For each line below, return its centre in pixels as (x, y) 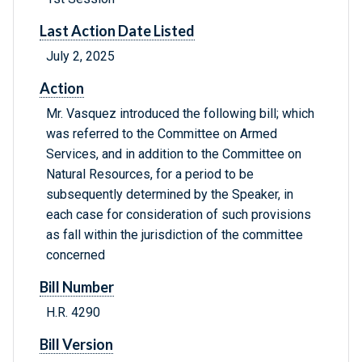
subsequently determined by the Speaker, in (170, 195)
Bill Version (76, 345)
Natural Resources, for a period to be (150, 175)
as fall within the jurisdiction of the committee (175, 235)
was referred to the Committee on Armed (162, 134)
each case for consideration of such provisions (179, 215)
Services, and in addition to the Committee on (174, 154)
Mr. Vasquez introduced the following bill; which (180, 114)
